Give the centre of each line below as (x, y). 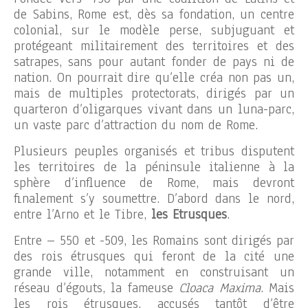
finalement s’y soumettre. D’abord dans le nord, (154, 198)
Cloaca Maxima (220, 288)
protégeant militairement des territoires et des (154, 46)
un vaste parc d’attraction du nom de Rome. (136, 125)
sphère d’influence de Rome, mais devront (154, 183)
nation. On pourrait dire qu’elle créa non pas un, (154, 77)
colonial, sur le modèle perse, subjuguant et (154, 30)
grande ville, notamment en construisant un (154, 272)
